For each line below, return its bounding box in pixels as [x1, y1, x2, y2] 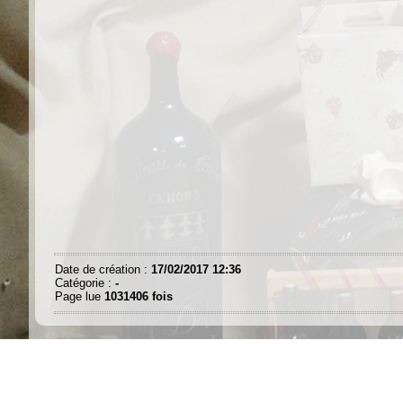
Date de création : [55, 262, 151, 276]
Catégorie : [55, 275, 115, 290]
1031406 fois [104, 289, 173, 303]
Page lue [55, 289, 104, 303]
